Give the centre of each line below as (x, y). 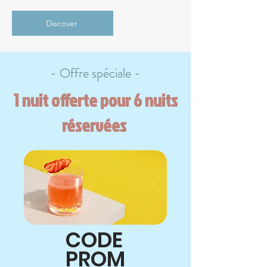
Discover (61, 23)
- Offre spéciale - (95, 73)
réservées (95, 125)
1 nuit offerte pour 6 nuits (95, 100)
